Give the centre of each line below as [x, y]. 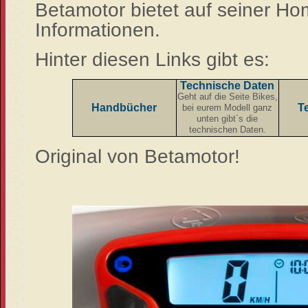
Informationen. [97, 29]
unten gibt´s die [228, 118]
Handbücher [124, 107]
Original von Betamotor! [137, 156]
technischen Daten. [227, 129]
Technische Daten [228, 85]
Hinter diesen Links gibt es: [152, 59]
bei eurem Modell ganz [228, 107]
